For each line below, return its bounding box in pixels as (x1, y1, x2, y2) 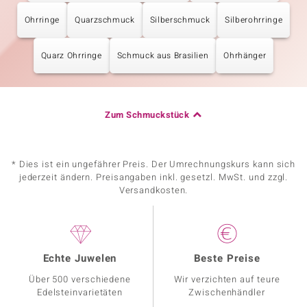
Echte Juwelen (42, 251, 117, 266)
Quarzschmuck (74, 14, 135, 26)
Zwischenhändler (188, 286, 265, 299)
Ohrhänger (223, 49, 267, 62)
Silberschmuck (149, 14, 210, 26)
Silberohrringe (225, 14, 283, 26)
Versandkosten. (119, 184, 188, 197)
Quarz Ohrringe (40, 49, 102, 62)
